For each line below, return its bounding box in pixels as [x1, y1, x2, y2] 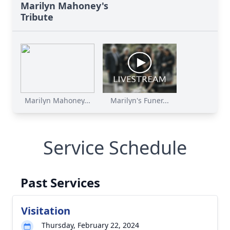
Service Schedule [43, 135, 187, 160]
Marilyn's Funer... [110, 95, 169, 105]
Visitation [21, 204, 70, 218]
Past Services [21, 174, 100, 191]
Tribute [21, 11, 53, 23]
